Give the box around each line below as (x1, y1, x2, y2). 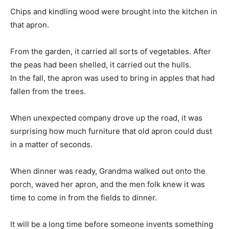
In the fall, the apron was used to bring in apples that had (10, 73, 215, 83)
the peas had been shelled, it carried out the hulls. (10, 59, 191, 70)
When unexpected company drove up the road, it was (10, 112, 202, 123)
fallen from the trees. (10, 86, 86, 96)
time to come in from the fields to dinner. (10, 192, 157, 202)
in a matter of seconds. (10, 139, 93, 149)
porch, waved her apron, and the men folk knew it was (10, 179, 205, 189)
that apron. (10, 19, 49, 30)
